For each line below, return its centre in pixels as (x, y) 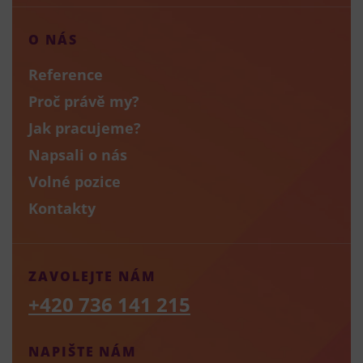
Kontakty (62, 209)
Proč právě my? (84, 102)
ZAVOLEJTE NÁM (92, 277)
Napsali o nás (78, 155)
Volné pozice (75, 182)
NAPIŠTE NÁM (83, 352)
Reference (66, 75)
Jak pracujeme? (85, 128)
